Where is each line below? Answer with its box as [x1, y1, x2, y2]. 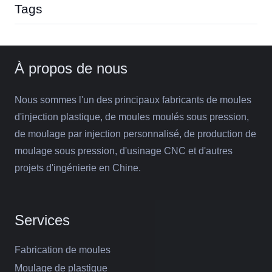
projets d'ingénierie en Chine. [15, 163, 141, 174]
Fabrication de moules [15, 245, 110, 256]
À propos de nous [15, 60, 127, 77]
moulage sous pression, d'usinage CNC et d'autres [15, 146, 233, 157]
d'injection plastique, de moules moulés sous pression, [15, 112, 249, 123]
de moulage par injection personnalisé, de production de [15, 129, 256, 140]
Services [15, 212, 70, 229]
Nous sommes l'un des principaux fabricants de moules [15, 95, 251, 106]
